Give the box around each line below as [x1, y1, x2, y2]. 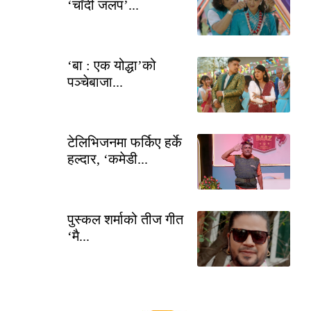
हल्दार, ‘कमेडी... [67, 151, 148, 167]
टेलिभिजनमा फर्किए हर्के [67, 134, 182, 150]
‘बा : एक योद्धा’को [67, 57, 156, 73]
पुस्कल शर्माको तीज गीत [67, 211, 183, 227]
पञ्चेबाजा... [67, 74, 123, 90]
